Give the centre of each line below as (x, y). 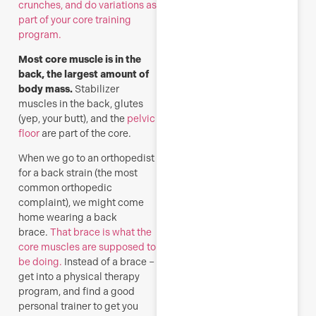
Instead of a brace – (109, 262)
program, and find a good (77, 292)
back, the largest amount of (84, 74)
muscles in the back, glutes (81, 103)
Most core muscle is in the (80, 59)
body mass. (47, 89)
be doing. (41, 262)
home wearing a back (68, 218)
